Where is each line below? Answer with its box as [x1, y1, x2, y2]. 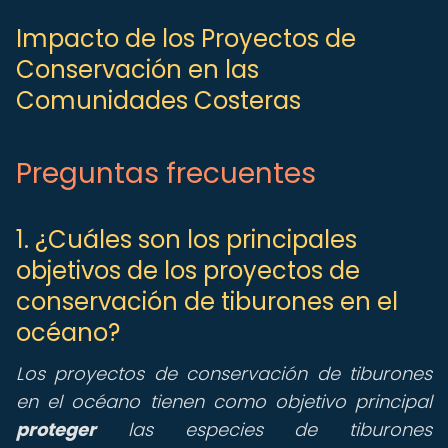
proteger [16, 417, 96, 442]
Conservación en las [16, 53, 259, 86]
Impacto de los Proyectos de [16, 22, 356, 55]
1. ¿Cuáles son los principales [16, 223, 357, 256]
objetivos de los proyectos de [16, 254, 360, 287]
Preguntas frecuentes [16, 154, 316, 193]
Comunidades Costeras [16, 84, 301, 117]
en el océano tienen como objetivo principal [16, 389, 432, 414]
